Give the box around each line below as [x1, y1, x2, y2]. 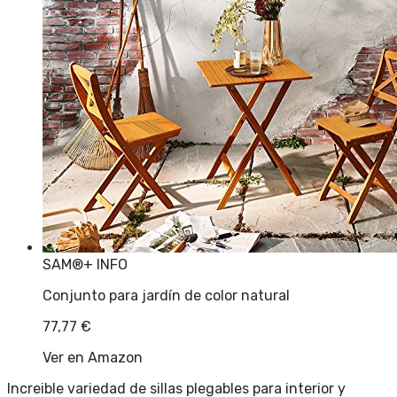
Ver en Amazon [43, 348, 143, 366]
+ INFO [83, 255, 128, 273]
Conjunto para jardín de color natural [43, 286, 290, 304]
